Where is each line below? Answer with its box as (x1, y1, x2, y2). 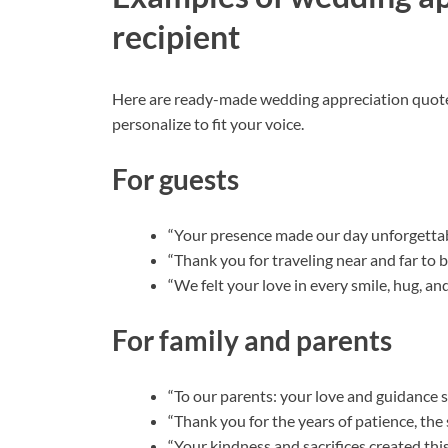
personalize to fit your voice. (112, 113, 304, 133)
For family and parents (112, 323, 392, 358)
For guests (112, 161, 239, 196)
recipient (112, 16, 240, 56)
